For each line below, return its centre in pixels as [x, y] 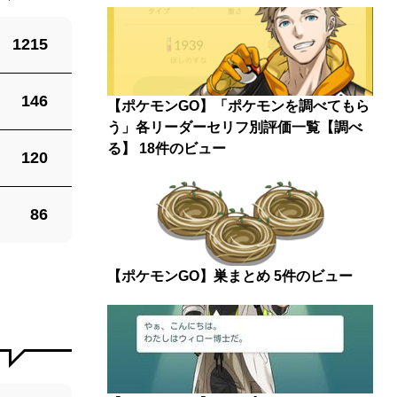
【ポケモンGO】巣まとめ [189, 276]
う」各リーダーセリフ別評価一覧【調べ [235, 127]
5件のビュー [314, 276]
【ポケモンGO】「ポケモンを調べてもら [239, 106]
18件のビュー [183, 148]
